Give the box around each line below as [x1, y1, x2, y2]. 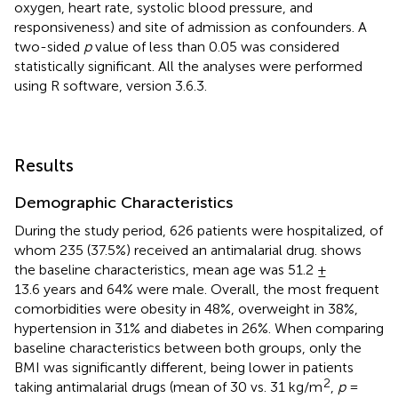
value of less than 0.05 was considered [92, 37, 339, 55]
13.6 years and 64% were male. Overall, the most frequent [14, 280, 379, 298]
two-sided [14, 37, 84, 55]
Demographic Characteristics [14, 192, 233, 212]
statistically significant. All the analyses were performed [14, 57, 362, 75]
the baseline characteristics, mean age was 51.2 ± [14, 260, 327, 278]
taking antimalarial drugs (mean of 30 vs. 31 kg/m [14, 378, 322, 395]
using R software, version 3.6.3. [14, 76, 207, 94]
